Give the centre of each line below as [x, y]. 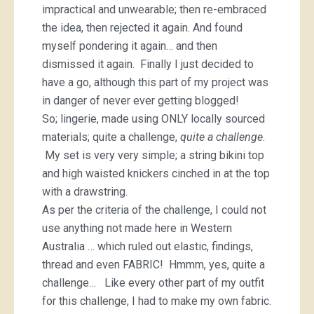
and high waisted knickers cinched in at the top [156, 173]
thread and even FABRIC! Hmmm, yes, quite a [153, 265]
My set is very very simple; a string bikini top [153, 155]
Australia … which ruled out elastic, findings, [148, 246]
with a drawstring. [88, 192]
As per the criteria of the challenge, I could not [154, 210]
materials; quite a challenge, [111, 137]
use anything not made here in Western [137, 228]
